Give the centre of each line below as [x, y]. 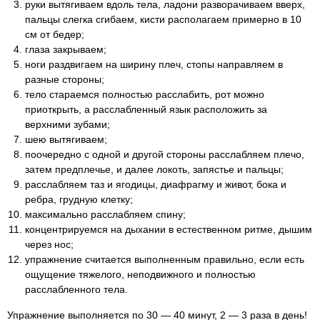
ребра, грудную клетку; [79, 199]
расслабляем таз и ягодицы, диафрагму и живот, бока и [156, 184]
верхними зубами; [67, 124]
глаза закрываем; [66, 49]
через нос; [49, 244]
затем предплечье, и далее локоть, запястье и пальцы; [154, 169]
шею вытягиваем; [66, 139]
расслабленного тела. [76, 289]
